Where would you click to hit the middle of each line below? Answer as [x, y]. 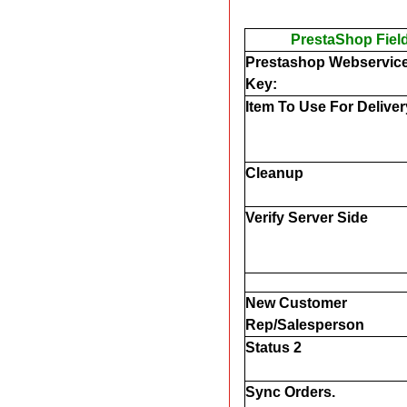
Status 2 [273, 347]
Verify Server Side [306, 217]
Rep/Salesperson [304, 324]
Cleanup [274, 173]
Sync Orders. [290, 392]
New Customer [296, 303]
